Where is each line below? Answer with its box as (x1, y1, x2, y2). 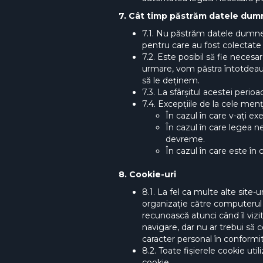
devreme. (166, 134, 205, 144)
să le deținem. (142, 75, 200, 86)
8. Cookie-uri (119, 169, 176, 180)
